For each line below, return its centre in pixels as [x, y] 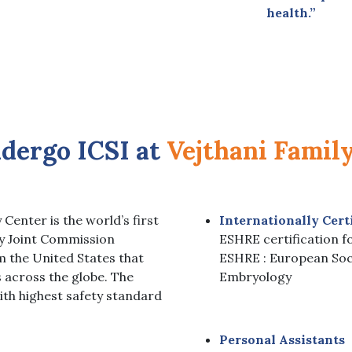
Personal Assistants [282, 339]
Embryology [255, 276]
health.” [291, 12]
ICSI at [122, 150]
